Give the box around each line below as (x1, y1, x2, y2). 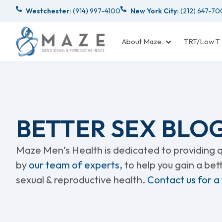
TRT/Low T (184, 36, 220, 46)
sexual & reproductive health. (16, 173, 147, 186)
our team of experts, (29, 158, 124, 171)
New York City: (130, 6, 179, 15)
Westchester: (26, 6, 71, 15)
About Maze (122, 36, 162, 46)
